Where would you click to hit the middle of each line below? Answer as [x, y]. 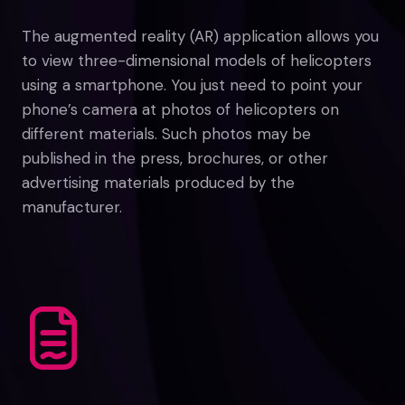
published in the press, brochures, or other [175, 158]
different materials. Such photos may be [166, 134]
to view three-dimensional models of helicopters [197, 61]
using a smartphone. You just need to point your [192, 85]
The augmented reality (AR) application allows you [200, 36]
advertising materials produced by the [158, 183]
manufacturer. [72, 207]
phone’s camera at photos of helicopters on [180, 109]
